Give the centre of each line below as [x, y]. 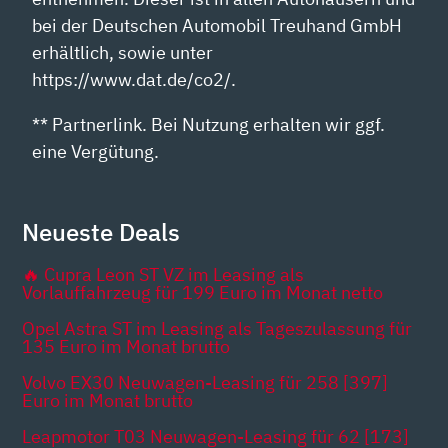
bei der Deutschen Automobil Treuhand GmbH [217, 25]
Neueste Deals [101, 231]
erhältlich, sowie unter [123, 52]
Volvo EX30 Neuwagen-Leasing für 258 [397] [205, 382]
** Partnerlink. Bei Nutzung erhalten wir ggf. [209, 124]
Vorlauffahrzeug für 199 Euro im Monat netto [203, 292]
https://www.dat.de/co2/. [134, 79]
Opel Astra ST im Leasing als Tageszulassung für [217, 328]
